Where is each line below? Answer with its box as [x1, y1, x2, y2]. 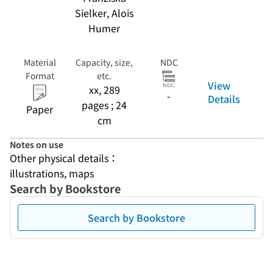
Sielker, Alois [75, 5, 133, 20]
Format [25, 69, 54, 82]
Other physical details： [10, 151, 118, 165]
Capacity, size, [76, 56, 133, 68]
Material [23, 56, 56, 68]
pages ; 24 [82, 97, 127, 112]
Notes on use [10, 138, 63, 151]
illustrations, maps [10, 166, 94, 180]
